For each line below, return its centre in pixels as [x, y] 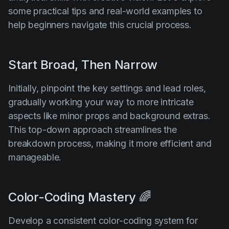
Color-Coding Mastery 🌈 [80, 197]
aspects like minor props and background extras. [109, 116]
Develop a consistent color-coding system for [103, 221]
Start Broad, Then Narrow [83, 65]
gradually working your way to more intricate [101, 102]
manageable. [35, 157]
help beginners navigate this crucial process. [100, 25]
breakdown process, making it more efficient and [110, 144]
